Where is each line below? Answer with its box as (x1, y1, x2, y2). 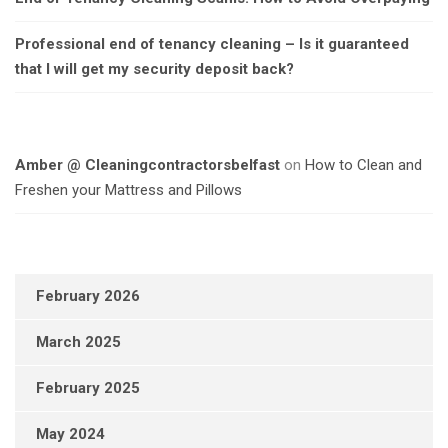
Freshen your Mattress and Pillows (15, 181, 242, 200)
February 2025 (36, 379, 140, 398)
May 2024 (36, 425, 105, 444)
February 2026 (36, 287, 140, 306)
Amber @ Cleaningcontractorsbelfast (15, 156, 280, 175)
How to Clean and (305, 156, 422, 175)
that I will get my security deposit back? (15, 60, 294, 79)
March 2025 (36, 333, 121, 352)
